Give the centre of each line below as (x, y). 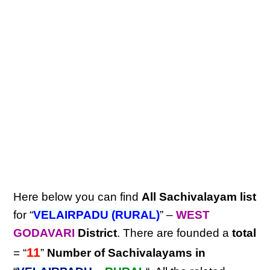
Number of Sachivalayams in (127, 253)
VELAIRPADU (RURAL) (97, 215)
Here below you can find (78, 197)
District (98, 233)
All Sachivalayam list (199, 197)
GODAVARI (44, 233)
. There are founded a (175, 233)
